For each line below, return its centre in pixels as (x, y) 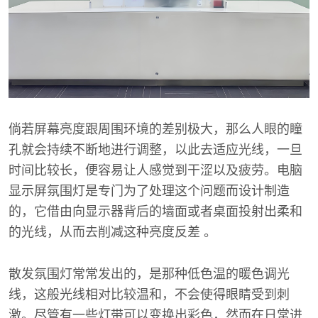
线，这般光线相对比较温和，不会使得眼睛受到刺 (149, 295)
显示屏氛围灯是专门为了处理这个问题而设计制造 (149, 191)
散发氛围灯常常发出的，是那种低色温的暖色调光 (149, 274)
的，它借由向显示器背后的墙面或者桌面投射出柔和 (155, 212)
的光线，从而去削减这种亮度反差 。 (113, 232)
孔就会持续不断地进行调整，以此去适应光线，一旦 (155, 150)
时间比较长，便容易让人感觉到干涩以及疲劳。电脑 (155, 170)
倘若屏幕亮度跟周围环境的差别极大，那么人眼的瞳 (155, 129)
